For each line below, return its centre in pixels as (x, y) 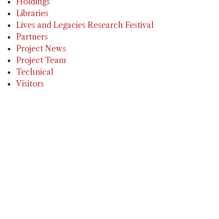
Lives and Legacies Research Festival (85, 25)
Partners (32, 37)
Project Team (41, 60)
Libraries (33, 13)
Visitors (30, 84)
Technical (35, 72)
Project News (41, 49)
